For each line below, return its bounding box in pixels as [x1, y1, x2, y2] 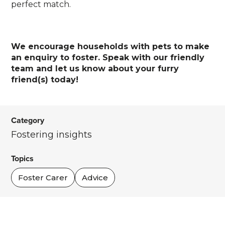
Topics [11, 153, 34, 164]
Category [11, 115, 45, 126]
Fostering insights [11, 129, 92, 140]
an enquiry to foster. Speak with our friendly [11, 53, 205, 62]
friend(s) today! [11, 75, 79, 84]
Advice [82, 173, 108, 182]
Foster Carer [18, 173, 68, 182]
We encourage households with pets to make [11, 42, 210, 51]
